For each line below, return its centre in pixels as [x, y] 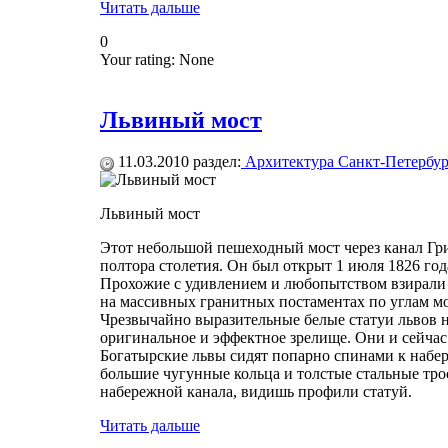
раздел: [215, 162]
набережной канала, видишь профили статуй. [256, 392]
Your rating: [139, 59]
